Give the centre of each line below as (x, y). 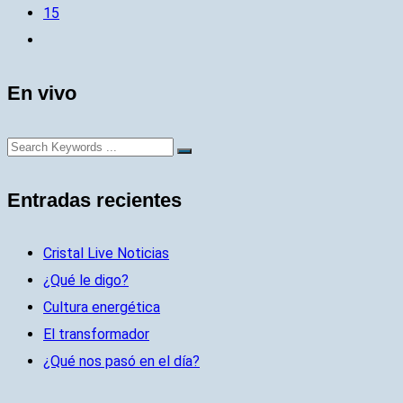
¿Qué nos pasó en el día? (121, 361)
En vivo (42, 93)
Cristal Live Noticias (106, 253)
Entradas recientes (94, 200)
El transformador (96, 334)
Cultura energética (102, 307)
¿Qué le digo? (86, 280)
